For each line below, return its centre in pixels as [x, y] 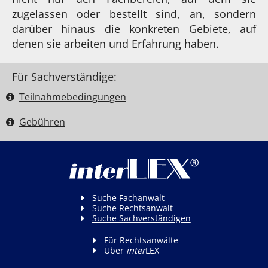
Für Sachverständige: [64, 76]
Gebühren [42, 122]
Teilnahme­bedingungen [73, 97]
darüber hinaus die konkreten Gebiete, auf [134, 28]
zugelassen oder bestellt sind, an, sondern [134, 13]
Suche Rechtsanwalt [132, 208]
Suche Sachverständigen [141, 218]
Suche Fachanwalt [128, 197]
